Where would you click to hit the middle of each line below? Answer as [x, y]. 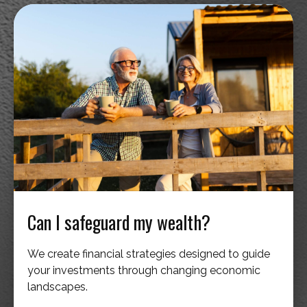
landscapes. [58, 286]
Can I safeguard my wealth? [119, 222]
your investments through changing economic [144, 270]
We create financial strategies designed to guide [149, 254]
